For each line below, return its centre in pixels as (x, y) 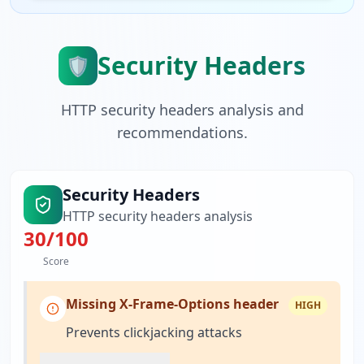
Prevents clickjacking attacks (154, 332)
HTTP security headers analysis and (182, 110)
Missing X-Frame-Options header (172, 304)
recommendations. (182, 132)
